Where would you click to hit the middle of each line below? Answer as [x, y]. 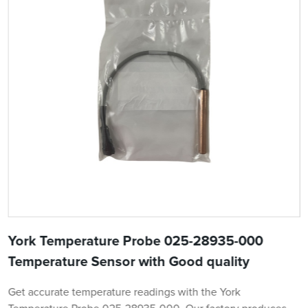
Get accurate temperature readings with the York [124, 292]
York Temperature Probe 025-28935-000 [135, 241]
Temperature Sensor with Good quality [129, 262]
